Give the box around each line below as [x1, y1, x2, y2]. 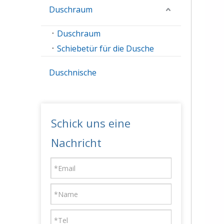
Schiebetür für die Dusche [57, 43, 154, 54]
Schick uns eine [51, 115, 130, 130]
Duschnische [49, 67, 96, 78]
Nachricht [51, 135, 101, 150]
